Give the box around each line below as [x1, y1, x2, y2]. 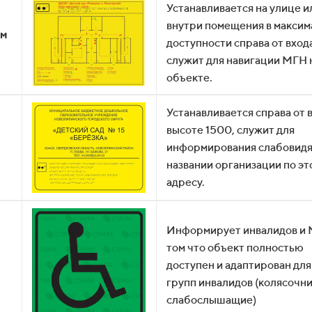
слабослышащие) [166, 293, 256, 306]
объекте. [166, 71, 212, 84]
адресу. [166, 175, 205, 189]
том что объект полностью [166, 241, 304, 254]
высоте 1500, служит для [166, 123, 295, 136]
